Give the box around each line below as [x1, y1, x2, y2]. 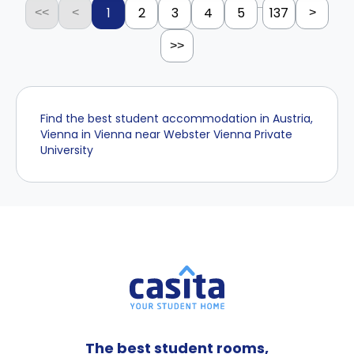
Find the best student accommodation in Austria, [40, 111, 313, 126]
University [40, 142, 93, 158]
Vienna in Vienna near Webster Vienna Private [40, 126, 292, 142]
